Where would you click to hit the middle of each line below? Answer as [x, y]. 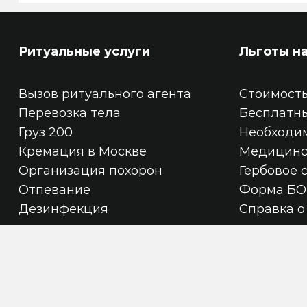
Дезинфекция [63, 209]
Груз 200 [45, 132]
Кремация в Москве [82, 151]
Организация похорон [90, 171]
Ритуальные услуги [84, 51]
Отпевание [54, 190]
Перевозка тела [69, 113]
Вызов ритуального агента [105, 94]
